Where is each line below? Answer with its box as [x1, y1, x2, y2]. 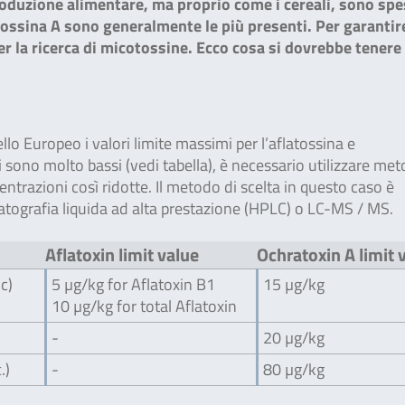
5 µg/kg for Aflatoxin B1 [52, 272, 216, 297]
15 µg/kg [263, 272, 325, 297]
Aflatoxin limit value [45, 240, 200, 268]
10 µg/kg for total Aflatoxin [52, 294, 238, 318]
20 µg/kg [263, 325, 325, 350]
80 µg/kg [263, 357, 325, 381]
